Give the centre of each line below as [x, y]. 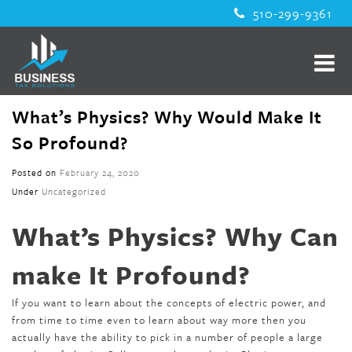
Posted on [36, 172]
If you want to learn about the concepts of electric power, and [169, 302]
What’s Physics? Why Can [175, 236]
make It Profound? [131, 275]
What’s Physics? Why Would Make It [167, 117]
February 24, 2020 [100, 172]
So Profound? [70, 143]
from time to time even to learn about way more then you [159, 320]
